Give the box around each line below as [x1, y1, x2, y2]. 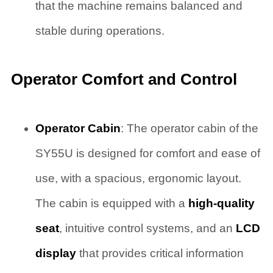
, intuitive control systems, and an [58, 222, 236, 235]
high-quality [188, 197, 255, 210]
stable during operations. [35, 24, 165, 38]
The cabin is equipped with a [35, 197, 188, 210]
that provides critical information [76, 247, 244, 260]
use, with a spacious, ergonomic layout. [35, 172, 241, 185]
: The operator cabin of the [120, 122, 258, 135]
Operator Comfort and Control [10, 70, 237, 89]
